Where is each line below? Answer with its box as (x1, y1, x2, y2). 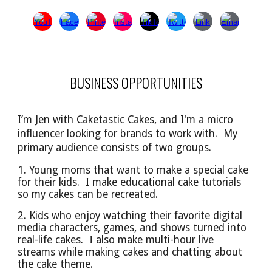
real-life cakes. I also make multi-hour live (18, 234, 214, 246)
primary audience (18, 141, 101, 154)
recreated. (111, 188, 158, 200)
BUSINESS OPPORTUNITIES (70, 72, 202, 93)
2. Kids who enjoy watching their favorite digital (18, 209, 243, 222)
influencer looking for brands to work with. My (18, 127, 238, 140)
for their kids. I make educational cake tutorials (18, 176, 242, 188)
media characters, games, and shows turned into (18, 222, 247, 234)
